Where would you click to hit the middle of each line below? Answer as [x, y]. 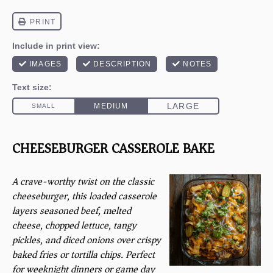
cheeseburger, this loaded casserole [84, 196]
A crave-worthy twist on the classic [83, 182]
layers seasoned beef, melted [72, 211]
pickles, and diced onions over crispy [87, 240]
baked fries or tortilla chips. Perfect [83, 255]
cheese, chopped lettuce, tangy [74, 225]
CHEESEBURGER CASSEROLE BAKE [113, 148]
